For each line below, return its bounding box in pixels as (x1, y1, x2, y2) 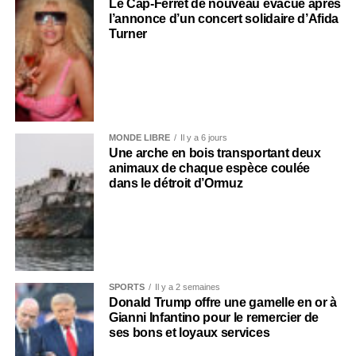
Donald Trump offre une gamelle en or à (108, 295, 337, 309)
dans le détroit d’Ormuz (108, 176, 243, 190)
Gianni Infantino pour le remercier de (108, 310, 319, 324)
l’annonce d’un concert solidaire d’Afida (108, 11, 339, 25)
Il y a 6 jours (180, 132, 227, 142)
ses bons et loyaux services (108, 325, 270, 339)
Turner (108, 26, 147, 41)
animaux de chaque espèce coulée (108, 161, 310, 175)
